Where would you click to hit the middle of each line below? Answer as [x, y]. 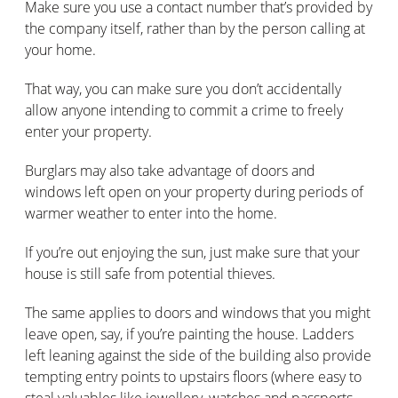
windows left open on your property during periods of [194, 191]
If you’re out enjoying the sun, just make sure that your [192, 252]
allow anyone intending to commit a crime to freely [184, 110]
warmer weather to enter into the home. [151, 213]
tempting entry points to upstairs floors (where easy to [193, 376]
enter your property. [88, 131]
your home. [60, 49]
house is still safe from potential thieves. [150, 273]
